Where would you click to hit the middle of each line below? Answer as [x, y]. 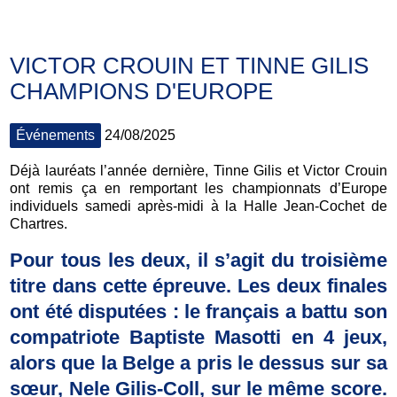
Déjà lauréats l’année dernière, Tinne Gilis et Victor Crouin [198, 170]
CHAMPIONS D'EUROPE [142, 91]
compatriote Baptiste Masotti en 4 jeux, [198, 337]
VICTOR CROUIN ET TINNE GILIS [190, 65]
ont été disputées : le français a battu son [198, 311]
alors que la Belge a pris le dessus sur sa [198, 362]
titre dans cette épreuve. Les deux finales [198, 285]
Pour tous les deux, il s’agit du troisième [198, 260]
